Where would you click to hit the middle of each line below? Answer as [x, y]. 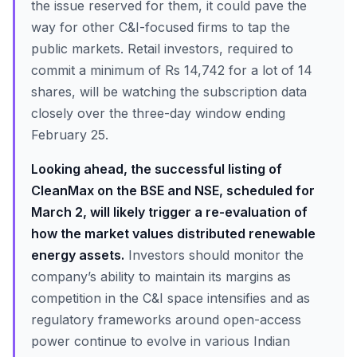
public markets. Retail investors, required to [162, 49]
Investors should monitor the [214, 255]
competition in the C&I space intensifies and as [171, 298]
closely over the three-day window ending [158, 113]
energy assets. [78, 255]
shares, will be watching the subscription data [169, 92]
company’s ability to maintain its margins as [161, 277]
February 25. [70, 135]
